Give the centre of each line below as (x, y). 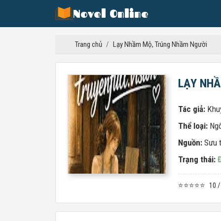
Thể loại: (194, 126)
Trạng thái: (198, 159)
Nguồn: (191, 143)
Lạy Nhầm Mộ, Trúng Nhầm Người (160, 44)
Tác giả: (193, 109)
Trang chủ (89, 44)
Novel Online (111, 14)
